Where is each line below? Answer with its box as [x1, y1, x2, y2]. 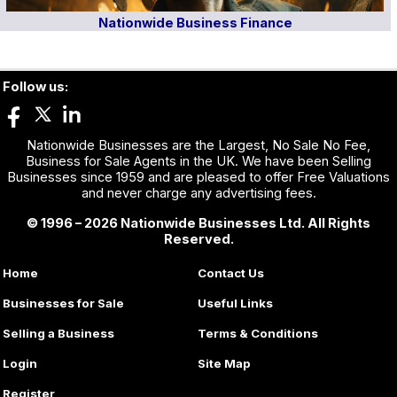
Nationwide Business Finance [97, 14, 292, 31]
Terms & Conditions [198, 325, 319, 340]
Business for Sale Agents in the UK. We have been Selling [26, 152, 371, 169]
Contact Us [198, 265, 265, 280]
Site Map [198, 355, 252, 370]
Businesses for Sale [3, 295, 124, 310]
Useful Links [198, 295, 274, 310]
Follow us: [3, 78, 68, 95]
